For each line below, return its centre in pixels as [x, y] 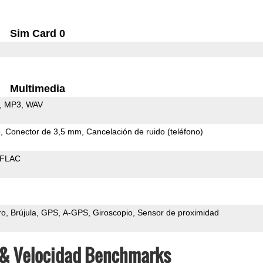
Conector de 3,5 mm [43, 131]
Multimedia [38, 88]
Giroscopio [112, 212]
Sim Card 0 [38, 33]
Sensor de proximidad [178, 212]
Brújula [23, 212]
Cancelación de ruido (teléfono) [144, 131]
